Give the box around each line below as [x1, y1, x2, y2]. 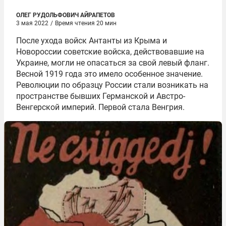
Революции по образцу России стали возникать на [16, 80, 208, 90]
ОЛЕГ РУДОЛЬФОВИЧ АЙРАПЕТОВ [16, 12, 115, 19]
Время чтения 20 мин [55, 20, 117, 27]
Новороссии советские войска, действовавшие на [16, 47, 204, 56]
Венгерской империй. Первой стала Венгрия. [16, 102, 185, 112]
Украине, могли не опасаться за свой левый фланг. [16, 58, 209, 68]
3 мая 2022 [16, 20, 48, 27]
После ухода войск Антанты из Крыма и [16, 36, 167, 45]
